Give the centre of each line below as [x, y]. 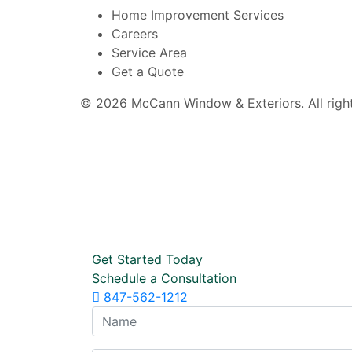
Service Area [149, 53]
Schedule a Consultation [164, 279]
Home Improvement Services [198, 15]
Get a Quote [148, 72]
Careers [135, 34]
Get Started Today [147, 260]
